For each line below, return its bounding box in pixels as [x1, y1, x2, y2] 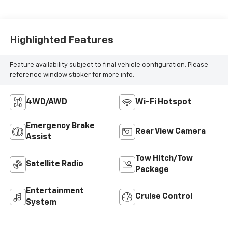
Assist [25, 133, 51, 142]
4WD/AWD [25, 98, 67, 107]
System [25, 198, 56, 207]
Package [135, 166, 169, 175]
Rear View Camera [135, 128, 206, 136]
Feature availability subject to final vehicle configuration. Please [9, 61, 208, 68]
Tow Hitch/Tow [135, 155, 193, 163]
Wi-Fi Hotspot [135, 98, 191, 107]
